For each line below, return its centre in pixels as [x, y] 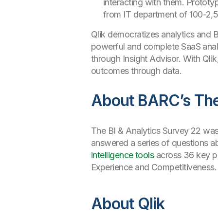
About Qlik [128, 204]
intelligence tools [123, 155]
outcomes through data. [136, 71]
